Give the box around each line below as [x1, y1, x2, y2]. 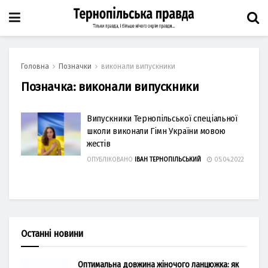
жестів [87, 138, 111, 149]
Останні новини [21, 228, 83, 239]
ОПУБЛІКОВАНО [87, 156, 133, 163]
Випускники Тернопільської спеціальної [87, 113, 237, 124]
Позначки [59, 62, 92, 71]
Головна [21, 62, 49, 71]
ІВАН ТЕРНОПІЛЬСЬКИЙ [135, 156, 201, 163]
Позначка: [21, 80, 78, 94]
